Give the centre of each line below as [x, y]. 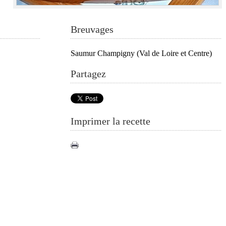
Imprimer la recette [110, 121]
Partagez [88, 74]
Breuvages [92, 29]
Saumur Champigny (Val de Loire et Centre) [141, 53]
